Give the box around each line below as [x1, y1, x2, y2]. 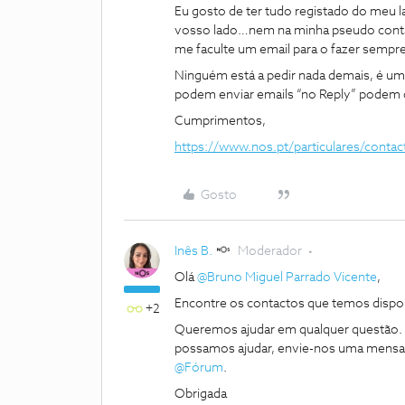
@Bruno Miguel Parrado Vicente [197, 271, 377, 284]
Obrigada [174, 388, 227, 400]
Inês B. [174, 245, 212, 258]
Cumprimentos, [174, 115, 266, 127]
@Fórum [174, 362, 223, 374]
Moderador [238, 245, 302, 258]
